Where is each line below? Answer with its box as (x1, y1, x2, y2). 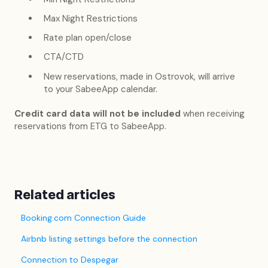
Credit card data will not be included (14, 107, 181, 120)
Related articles (14, 185, 115, 205)
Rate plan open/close (44, 32, 132, 44)
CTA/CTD (44, 51, 84, 63)
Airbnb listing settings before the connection (21, 233, 198, 244)
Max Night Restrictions (44, 12, 138, 25)
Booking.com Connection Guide (21, 212, 147, 223)
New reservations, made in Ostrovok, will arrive (44, 70, 235, 83)
